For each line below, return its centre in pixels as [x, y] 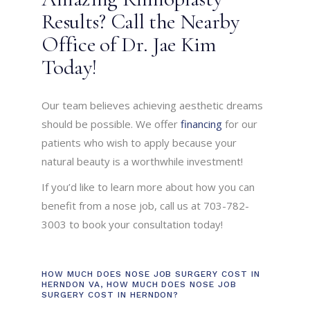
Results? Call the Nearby [140, 22]
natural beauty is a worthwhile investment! [143, 162]
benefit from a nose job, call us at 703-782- [146, 206]
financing [202, 124]
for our [240, 124]
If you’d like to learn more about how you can [148, 187]
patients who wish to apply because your [139, 143]
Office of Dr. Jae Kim [129, 45]
